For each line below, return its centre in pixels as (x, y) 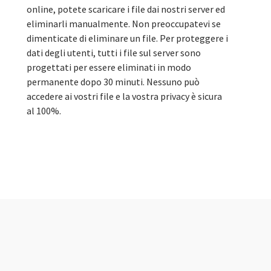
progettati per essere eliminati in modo (109, 67)
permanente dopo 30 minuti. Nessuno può (113, 82)
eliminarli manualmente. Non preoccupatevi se (124, 24)
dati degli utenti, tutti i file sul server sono (114, 53)
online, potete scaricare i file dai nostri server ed (126, 9)
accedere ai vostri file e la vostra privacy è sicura (124, 96)
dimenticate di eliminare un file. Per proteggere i (127, 38)
